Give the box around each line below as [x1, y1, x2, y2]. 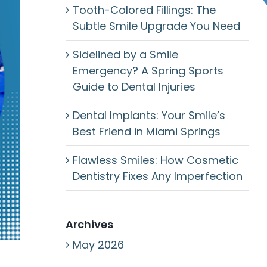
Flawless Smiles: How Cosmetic [72, 153, 238, 167]
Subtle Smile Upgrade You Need [72, 18, 240, 33]
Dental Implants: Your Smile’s [72, 108, 225, 123]
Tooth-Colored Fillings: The [72, 2, 216, 17]
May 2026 [72, 237, 124, 252]
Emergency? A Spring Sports [72, 63, 223, 78]
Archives [65, 217, 113, 232]
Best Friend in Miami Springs [72, 124, 221, 139]
